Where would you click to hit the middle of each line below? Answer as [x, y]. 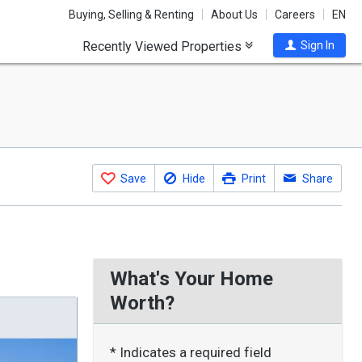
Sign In [317, 45]
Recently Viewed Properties [164, 46]
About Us [234, 15]
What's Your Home [192, 278]
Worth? [143, 303]
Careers [295, 15]
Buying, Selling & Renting [131, 15]
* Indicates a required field [191, 352]
